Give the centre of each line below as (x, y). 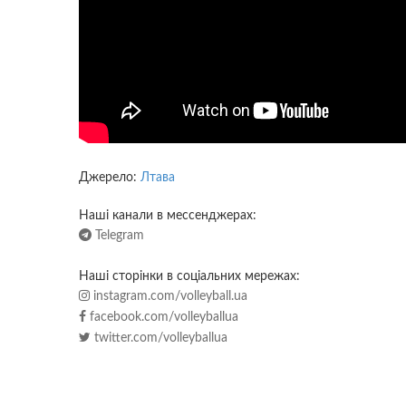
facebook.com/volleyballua (162, 317)
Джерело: (110, 177)
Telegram (118, 235)
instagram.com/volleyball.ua (169, 296)
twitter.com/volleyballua (159, 338)
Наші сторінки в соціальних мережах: (189, 276)
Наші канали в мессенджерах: (168, 215)
